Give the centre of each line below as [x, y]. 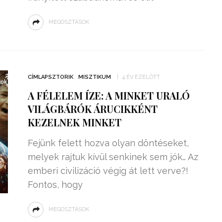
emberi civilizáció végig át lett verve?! [108, 171]
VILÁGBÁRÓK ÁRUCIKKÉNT [92, 109]
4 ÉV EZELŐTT [141, 77]
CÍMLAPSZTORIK [50, 77]
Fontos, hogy [55, 185]
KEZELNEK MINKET [74, 122]
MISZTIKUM [94, 77]
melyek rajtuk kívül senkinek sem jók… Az [113, 157]
